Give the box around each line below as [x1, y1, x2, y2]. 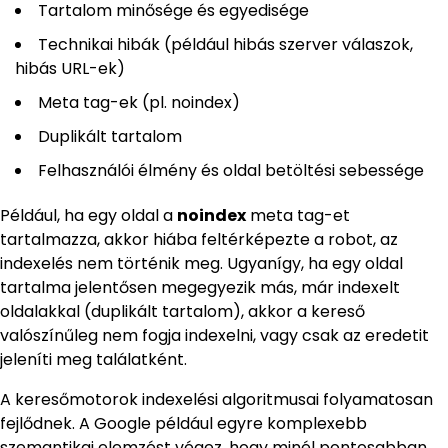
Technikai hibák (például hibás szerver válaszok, [38, 33, 413, 57]
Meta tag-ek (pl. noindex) [38, 91, 240, 115]
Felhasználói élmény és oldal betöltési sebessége [38, 159, 424, 183]
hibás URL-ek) [15, 57, 125, 81]
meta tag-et [246, 204, 350, 228]
